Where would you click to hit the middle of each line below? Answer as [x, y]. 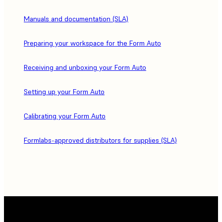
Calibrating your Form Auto [65, 116]
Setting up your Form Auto [64, 91]
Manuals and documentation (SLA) [76, 19]
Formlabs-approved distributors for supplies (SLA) [100, 140]
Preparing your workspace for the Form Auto [92, 43]
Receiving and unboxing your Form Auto [85, 67]
